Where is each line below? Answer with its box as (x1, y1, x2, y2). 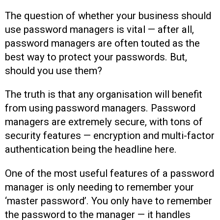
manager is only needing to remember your (5, 181, 194, 193)
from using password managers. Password (5, 102, 195, 114)
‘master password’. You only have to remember (5, 194, 212, 207)
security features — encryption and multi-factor (5, 130, 215, 142)
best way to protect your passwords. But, (5, 51, 187, 63)
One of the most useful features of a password (5, 167, 214, 179)
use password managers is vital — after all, (5, 23, 194, 35)
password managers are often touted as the (5, 37, 200, 49)
